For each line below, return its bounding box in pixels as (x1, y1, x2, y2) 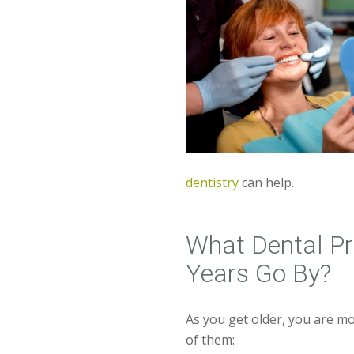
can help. (239, 174, 295, 191)
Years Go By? (186, 258, 332, 288)
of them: (186, 330, 235, 348)
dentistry (186, 174, 239, 191)
